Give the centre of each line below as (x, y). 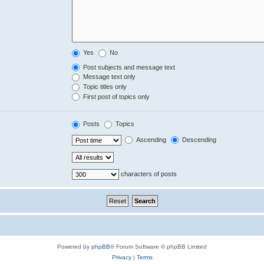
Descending (199, 139)
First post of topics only (116, 96)
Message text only (109, 77)
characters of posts (148, 174)
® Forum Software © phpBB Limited (159, 246)
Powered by (74, 246)
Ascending (151, 139)
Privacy (121, 257)
